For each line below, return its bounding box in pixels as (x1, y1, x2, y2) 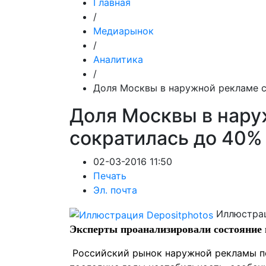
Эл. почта (93, 184, 137, 196)
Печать (93, 170, 126, 182)
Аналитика (93, 53, 143, 65)
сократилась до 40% (69, 126, 262, 150)
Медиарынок (93, 25, 154, 37)
